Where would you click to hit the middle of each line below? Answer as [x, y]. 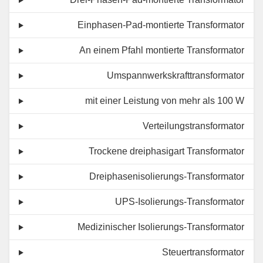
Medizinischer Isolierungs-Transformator [161, 227]
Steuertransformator [203, 252]
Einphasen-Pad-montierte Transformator [161, 25]
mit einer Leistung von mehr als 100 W [165, 101]
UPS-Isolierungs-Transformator [180, 202]
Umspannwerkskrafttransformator [176, 76]
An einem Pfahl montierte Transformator [162, 50]
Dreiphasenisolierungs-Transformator [167, 177]
